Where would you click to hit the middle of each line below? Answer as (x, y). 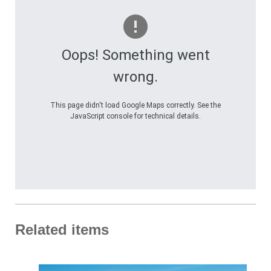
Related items (62, 230)
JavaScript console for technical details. (135, 116)
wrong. (135, 77)
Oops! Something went (135, 55)
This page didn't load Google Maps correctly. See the (135, 106)
